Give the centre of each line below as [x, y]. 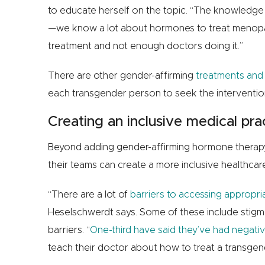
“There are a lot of [89, 195]
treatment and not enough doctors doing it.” [145, 46]
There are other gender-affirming [122, 76]
